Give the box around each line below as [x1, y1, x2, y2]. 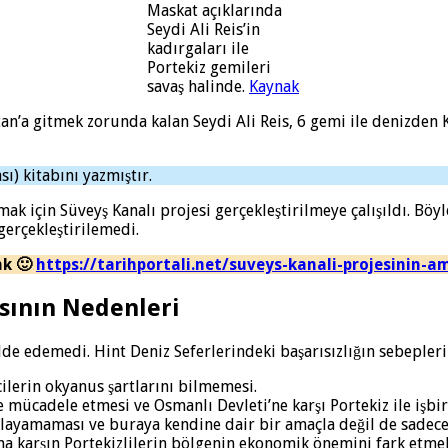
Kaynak [249, 77, 299, 97]
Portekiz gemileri [147, 58, 271, 78]
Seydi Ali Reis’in [147, 20, 260, 40]
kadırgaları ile [147, 39, 249, 59]
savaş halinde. [147, 77, 249, 97]
